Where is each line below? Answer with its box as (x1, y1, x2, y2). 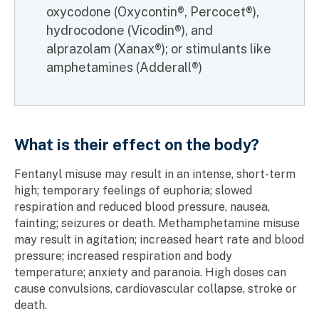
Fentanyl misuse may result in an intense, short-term (14, 167, 296, 181)
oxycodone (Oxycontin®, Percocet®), (46, 4, 259, 19)
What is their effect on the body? (14, 135, 259, 154)
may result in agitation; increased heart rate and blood (14, 232, 304, 246)
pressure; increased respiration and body (14, 249, 232, 263)
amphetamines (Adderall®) (46, 59, 202, 75)
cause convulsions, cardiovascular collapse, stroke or (14, 281, 297, 296)
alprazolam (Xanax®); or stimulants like (46, 41, 271, 56)
